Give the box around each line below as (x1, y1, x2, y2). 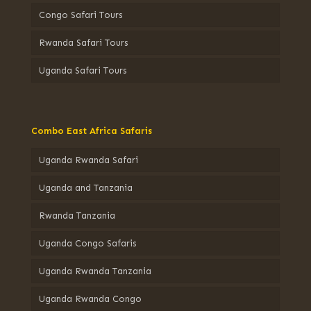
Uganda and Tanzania (39, 183, 133, 193)
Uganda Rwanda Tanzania (39, 266, 151, 276)
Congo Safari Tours (39, 10, 122, 20)
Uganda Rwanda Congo (39, 294, 142, 304)
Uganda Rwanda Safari (39, 155, 138, 165)
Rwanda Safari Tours (39, 37, 128, 48)
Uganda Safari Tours (39, 65, 126, 76)
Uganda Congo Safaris (39, 238, 136, 249)
